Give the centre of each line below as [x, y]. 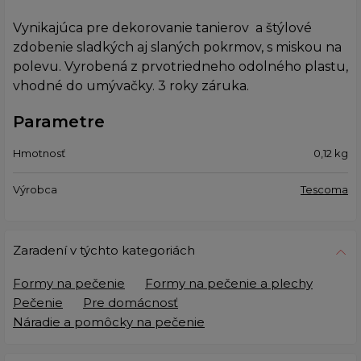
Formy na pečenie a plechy [229, 283]
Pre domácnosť [131, 302]
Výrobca [35, 189]
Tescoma [324, 189]
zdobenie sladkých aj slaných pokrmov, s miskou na [177, 47]
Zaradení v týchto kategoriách [104, 250]
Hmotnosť [39, 153]
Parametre [59, 121]
